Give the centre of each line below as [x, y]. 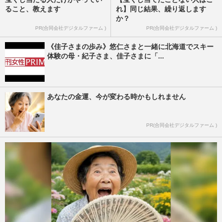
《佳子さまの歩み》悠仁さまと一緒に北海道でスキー [130, 47]
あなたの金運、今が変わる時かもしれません [116, 97]
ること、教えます [33, 9]
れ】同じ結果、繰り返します [161, 9]
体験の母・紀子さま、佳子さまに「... [106, 56]
